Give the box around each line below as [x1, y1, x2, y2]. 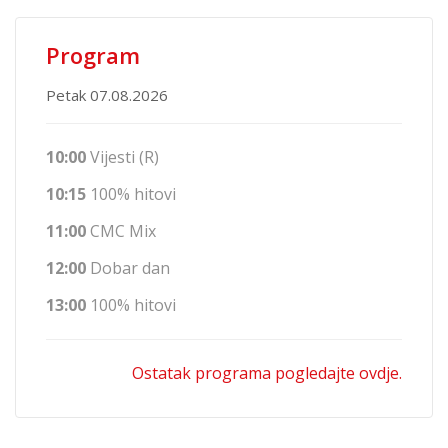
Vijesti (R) [86, 146, 159, 169]
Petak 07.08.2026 [46, 85, 168, 106]
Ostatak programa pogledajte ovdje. [132, 362, 402, 385]
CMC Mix [86, 220, 156, 243]
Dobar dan [86, 257, 170, 280]
